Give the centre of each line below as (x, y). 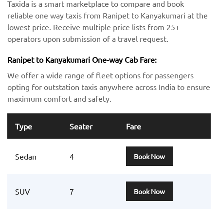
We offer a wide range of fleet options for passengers (100, 75)
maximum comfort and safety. (59, 98)
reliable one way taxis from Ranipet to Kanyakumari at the (108, 15)
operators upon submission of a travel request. (88, 38)
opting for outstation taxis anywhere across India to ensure (109, 86)
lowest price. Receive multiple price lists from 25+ (93, 27)
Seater (81, 126)
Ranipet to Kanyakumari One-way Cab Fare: (82, 59)
